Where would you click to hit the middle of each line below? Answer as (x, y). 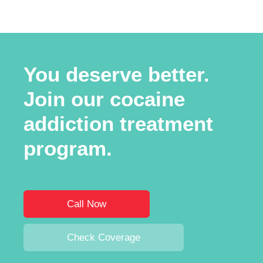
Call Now (87, 203)
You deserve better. (117, 74)
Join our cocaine (104, 99)
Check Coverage (104, 237)
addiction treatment (118, 123)
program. (68, 148)
